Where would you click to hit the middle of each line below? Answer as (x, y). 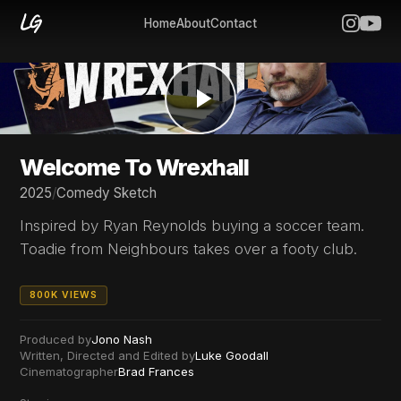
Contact (234, 23)
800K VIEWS (64, 295)
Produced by (56, 339)
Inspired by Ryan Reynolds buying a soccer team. (192, 226)
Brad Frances (157, 371)
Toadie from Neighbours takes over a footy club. (189, 249)
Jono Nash (122, 339)
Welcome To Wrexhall (135, 167)
